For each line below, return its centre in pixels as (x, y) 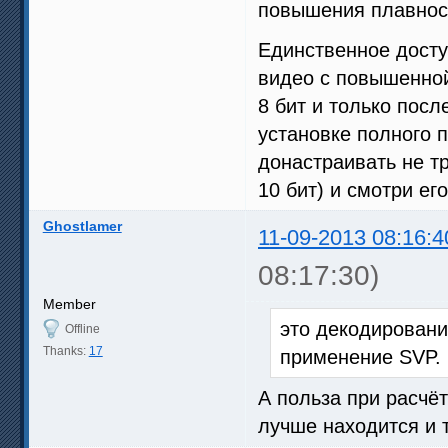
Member (69, 304)
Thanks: (65, 351)
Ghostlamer (82, 226)
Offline (82, 329)
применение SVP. (360, 357)
